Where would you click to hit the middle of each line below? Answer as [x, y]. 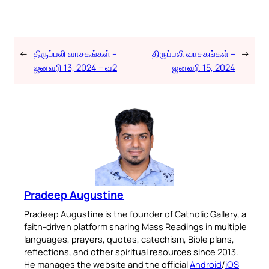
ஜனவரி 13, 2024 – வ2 [75, 68]
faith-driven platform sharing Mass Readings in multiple [135, 227]
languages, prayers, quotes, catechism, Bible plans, [129, 239]
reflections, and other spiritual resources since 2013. [131, 252]
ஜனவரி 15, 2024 [204, 68]
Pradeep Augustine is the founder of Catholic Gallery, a [135, 214]
